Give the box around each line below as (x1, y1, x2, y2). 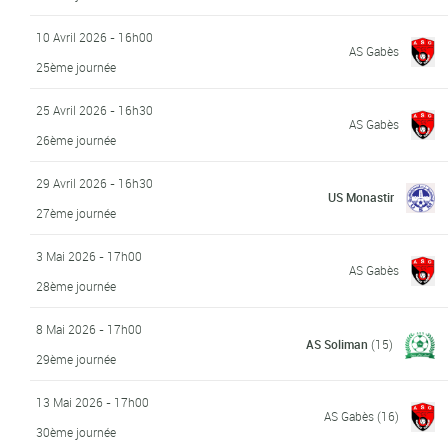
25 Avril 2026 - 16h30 (36, 101, 154, 118)
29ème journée (36, 350, 117, 367)
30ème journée (36, 423, 117, 440)
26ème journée (36, 131, 117, 148)
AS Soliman (306, 335, 369, 352)
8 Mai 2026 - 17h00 (36, 320, 143, 337)
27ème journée (36, 204, 117, 221)
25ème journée (36, 58, 117, 75)
